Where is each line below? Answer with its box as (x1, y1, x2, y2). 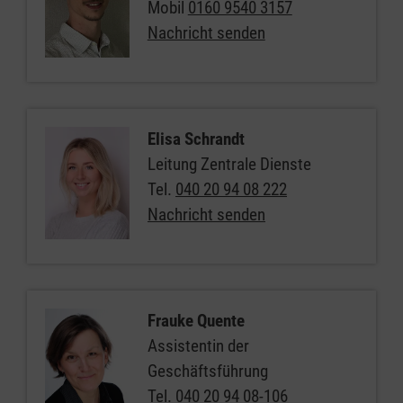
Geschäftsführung (147, 361, 268, 381)
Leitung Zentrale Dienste (147, 154, 311, 175)
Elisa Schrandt (147, 129, 245, 149)
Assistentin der (147, 336, 249, 356)
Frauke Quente (147, 310, 245, 331)
